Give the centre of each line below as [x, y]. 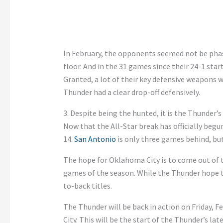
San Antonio [95, 139]
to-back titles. [87, 185]
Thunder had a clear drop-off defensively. [131, 92]
